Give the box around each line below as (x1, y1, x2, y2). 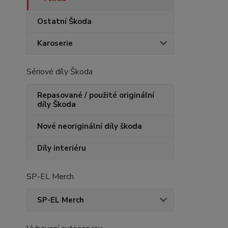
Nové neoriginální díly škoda (37, 121, 142, 131)
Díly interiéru (37, 143, 86, 153)
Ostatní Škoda (37, 16, 92, 26)
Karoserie (37, 38, 73, 48)
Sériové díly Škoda (26, 66, 93, 77)
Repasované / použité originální (37, 90, 154, 100)
